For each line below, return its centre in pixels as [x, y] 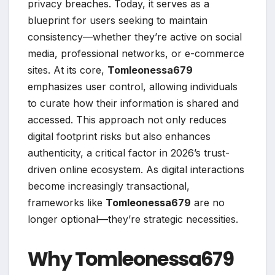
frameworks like [67, 203]
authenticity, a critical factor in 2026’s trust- [129, 153]
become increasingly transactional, [109, 186]
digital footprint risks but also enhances [119, 137]
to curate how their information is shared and [133, 103]
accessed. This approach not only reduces [127, 120]
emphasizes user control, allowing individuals [133, 87]
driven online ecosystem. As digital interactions [136, 170]
